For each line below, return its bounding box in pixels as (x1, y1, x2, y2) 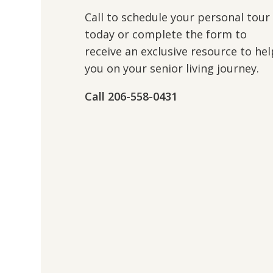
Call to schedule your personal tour (85, 10, 270, 24)
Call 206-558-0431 (85, 89, 177, 104)
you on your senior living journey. (85, 61, 259, 76)
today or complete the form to (85, 27, 247, 41)
